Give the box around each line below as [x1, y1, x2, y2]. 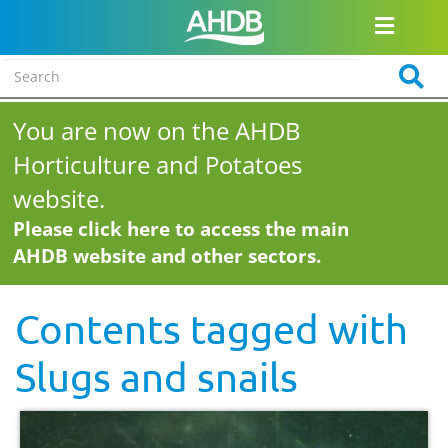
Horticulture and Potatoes [13, 148, 303, 181]
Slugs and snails [15, 353, 298, 400]
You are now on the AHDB [13, 114, 302, 147]
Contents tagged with [15, 305, 408, 352]
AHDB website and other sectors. [13, 243, 322, 269]
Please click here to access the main [13, 216, 350, 242]
